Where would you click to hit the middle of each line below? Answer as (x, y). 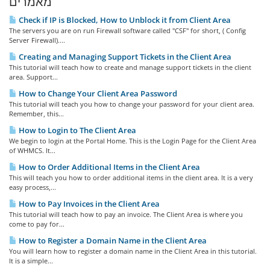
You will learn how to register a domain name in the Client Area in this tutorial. (133, 251)
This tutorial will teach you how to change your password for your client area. (132, 104)
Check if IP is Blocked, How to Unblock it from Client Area (124, 20)
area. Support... (33, 77)
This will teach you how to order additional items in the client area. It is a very (131, 177)
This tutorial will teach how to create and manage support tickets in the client (130, 67)
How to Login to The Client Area (77, 130)
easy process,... (33, 187)
